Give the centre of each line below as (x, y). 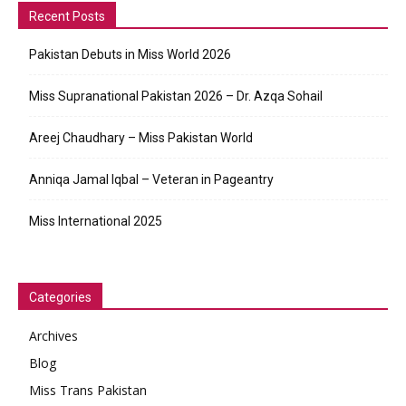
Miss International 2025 (96, 221)
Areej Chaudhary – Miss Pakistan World (141, 137)
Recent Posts (67, 16)
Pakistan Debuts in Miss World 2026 (130, 54)
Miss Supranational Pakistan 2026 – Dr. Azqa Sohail (176, 96)
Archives (53, 335)
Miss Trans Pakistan (88, 390)
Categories (60, 297)
